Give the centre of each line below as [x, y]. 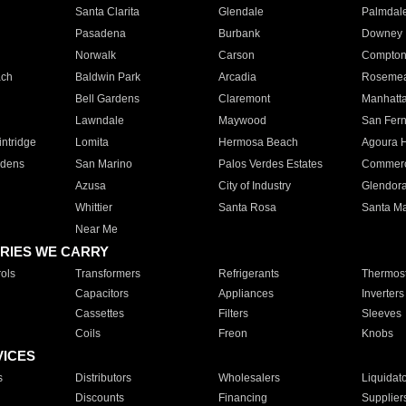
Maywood [242, 121]
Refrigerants [248, 274]
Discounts [99, 398]
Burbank [239, 34]
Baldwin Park [107, 77]
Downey [382, 34]
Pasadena [100, 34]
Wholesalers [249, 378]
